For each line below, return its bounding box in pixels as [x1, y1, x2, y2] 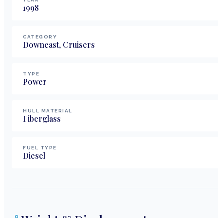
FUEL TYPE [23, 145, 57, 150]
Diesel [23, 150, 45, 161]
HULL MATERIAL [23, 108, 73, 113]
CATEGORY [23, 34, 57, 39]
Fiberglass [23, 113, 61, 124]
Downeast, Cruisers [23, 39, 95, 50]
